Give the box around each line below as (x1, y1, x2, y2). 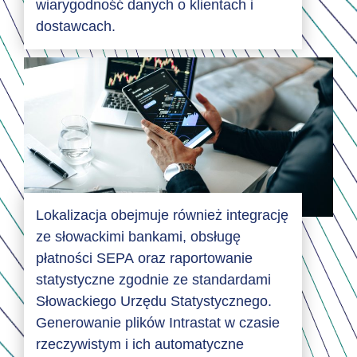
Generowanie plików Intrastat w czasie (36, 315, 280, 331)
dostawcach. (36, 18, 116, 35)
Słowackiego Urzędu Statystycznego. (36, 293, 272, 310)
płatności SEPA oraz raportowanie (36, 250, 253, 267)
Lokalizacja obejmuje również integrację (36, 207, 288, 224)
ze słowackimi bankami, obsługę (36, 229, 241, 245)
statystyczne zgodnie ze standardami (36, 272, 271, 288)
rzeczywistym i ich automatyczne (36, 336, 244, 353)
